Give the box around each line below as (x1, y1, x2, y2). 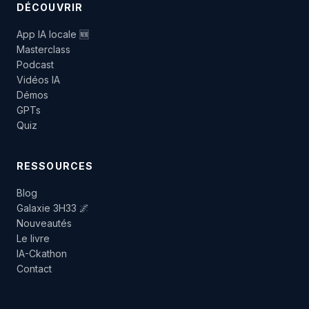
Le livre (17, 232, 50, 244)
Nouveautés (17, 217, 72, 229)
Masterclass (17, 43, 70, 55)
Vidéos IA (17, 73, 60, 86)
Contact (17, 262, 52, 275)
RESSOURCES (17, 159, 94, 172)
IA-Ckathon (17, 247, 67, 259)
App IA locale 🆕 (17, 28, 89, 40)
